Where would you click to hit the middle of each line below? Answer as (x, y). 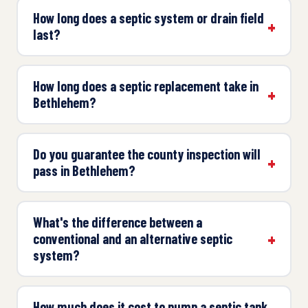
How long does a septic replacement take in (145, 86)
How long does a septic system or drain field (148, 18)
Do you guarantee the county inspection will (146, 154)
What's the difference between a (117, 222)
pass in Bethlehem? (84, 171)
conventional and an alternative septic (132, 239)
